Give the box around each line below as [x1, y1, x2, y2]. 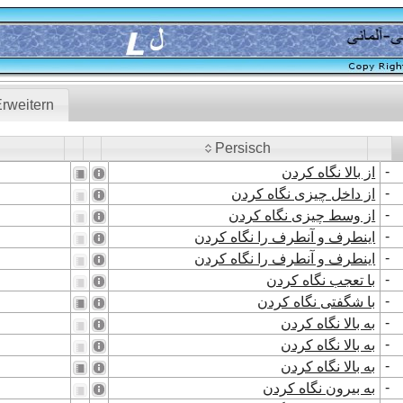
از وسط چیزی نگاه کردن [228, 208, 376, 224]
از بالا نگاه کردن [282, 165, 376, 181]
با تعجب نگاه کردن [266, 273, 376, 289]
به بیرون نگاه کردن [263, 381, 376, 397]
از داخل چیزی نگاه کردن [231, 186, 376, 202]
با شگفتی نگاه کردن [257, 294, 376, 310]
